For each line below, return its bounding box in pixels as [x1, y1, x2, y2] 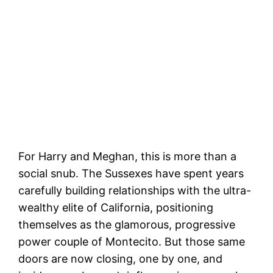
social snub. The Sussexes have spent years [18, 167, 244, 180]
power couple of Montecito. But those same [18, 235, 246, 249]
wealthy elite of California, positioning [18, 201, 214, 214]
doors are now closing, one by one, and [18, 252, 223, 266]
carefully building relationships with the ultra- [18, 184, 252, 197]
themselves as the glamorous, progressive [18, 218, 236, 232]
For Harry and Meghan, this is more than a [18, 150, 237, 163]
